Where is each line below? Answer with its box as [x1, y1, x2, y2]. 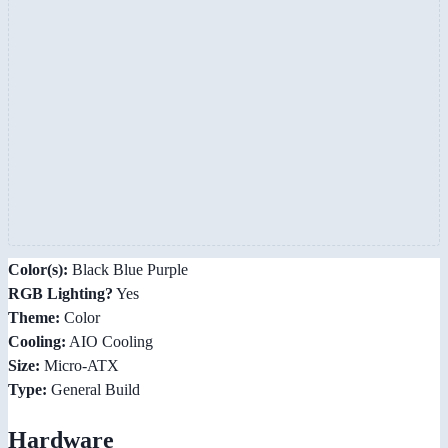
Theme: [8, 308, 60, 326]
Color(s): [8, 260, 68, 278]
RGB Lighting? [8, 284, 113, 302]
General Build [47, 380, 140, 398]
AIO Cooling [66, 332, 153, 350]
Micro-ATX [40, 356, 119, 374]
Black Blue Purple [68, 260, 188, 278]
